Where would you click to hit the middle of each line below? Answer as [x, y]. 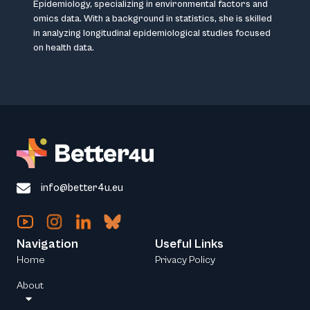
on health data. [64, 47]
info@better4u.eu [82, 188]
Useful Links [189, 244]
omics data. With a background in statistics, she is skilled [153, 18]
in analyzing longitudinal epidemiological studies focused [152, 33]
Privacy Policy [185, 260]
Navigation [47, 244]
